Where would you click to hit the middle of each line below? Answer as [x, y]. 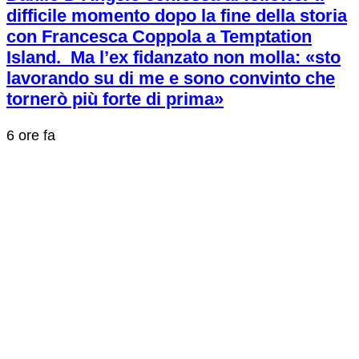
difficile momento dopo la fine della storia [177, 16]
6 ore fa [31, 136]
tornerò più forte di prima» [115, 99]
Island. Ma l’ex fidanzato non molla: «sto [173, 58]
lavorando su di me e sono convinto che [171, 79]
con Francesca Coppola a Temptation [159, 37]
